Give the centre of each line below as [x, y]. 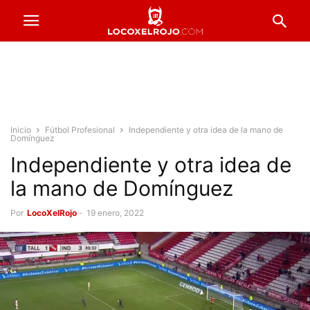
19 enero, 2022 [115, 213]
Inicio [21, 130]
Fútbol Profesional [80, 130]
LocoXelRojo [52, 213]
